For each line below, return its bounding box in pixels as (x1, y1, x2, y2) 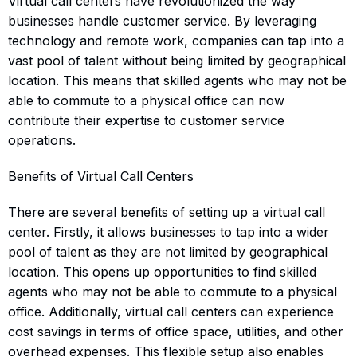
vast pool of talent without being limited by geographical (8, 52, 346, 69)
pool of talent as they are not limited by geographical (8, 243, 328, 260)
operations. (8, 131, 76, 148)
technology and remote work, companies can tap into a (8, 32, 344, 49)
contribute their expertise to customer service (8, 112, 284, 128)
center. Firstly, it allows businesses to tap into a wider (8, 223, 329, 240)
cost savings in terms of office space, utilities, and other (8, 323, 343, 339)
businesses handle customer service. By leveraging (8, 12, 316, 29)
